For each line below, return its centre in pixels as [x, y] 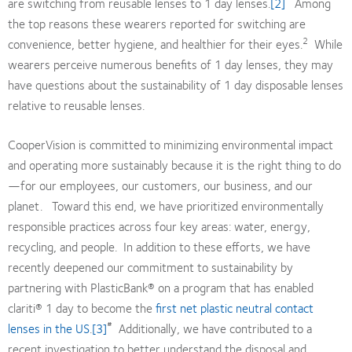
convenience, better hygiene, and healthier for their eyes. [155, 43]
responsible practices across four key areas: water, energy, [159, 225]
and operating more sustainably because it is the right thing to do [174, 164]
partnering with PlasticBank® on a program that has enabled [161, 287]
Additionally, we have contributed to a [212, 328]
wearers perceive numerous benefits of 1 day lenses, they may [170, 64]
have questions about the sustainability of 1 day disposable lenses [176, 84]
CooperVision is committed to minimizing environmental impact [170, 144]
